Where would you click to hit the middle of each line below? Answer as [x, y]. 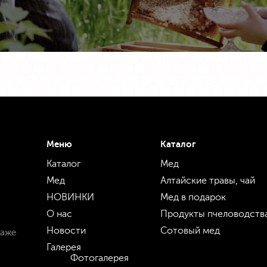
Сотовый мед [190, 230]
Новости [66, 230]
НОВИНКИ [71, 197]
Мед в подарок [193, 197]
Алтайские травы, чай [207, 180]
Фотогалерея [100, 257]
